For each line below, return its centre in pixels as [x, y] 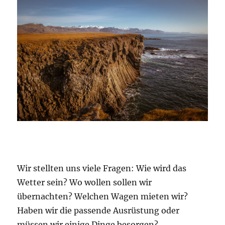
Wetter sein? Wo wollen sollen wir [85, 182]
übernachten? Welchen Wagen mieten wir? [103, 196]
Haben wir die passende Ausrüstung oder [98, 210]
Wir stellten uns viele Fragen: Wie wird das [102, 168]
